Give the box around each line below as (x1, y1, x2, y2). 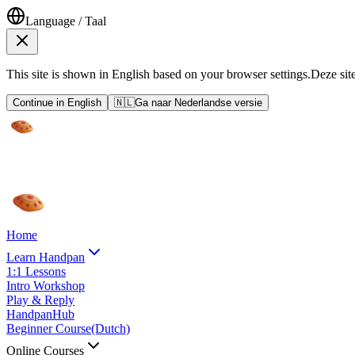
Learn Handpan (6, 250, 85, 264)
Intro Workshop (6, 279, 85, 292)
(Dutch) (91, 322, 130, 335)
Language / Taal (25, 14, 106, 28)
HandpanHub (6, 307, 74, 321)
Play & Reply (6, 293, 74, 307)
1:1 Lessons (6, 265, 66, 278)
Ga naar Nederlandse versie (135, 97, 262, 109)
